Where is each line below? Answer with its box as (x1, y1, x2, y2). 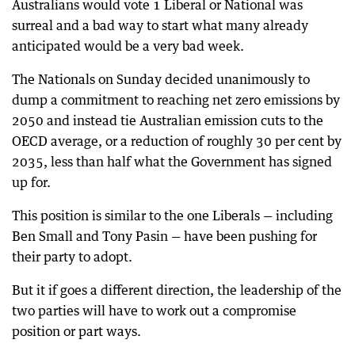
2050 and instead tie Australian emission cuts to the (12, 112, 323, 128)
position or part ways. (12, 323, 141, 339)
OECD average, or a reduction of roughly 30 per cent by (12, 132, 342, 149)
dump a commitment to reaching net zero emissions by (12, 91, 340, 108)
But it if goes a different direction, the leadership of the (12, 281, 342, 298)
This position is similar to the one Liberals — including (12, 207, 333, 223)
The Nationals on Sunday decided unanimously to (12, 71, 310, 87)
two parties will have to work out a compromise (12, 302, 296, 319)
